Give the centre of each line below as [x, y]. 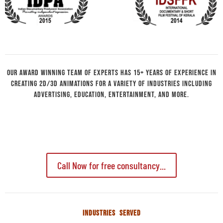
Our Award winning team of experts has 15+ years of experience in [111, 73]
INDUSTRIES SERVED [111, 214]
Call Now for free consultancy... [111, 166]
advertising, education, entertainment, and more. [111, 95]
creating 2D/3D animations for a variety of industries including [111, 84]
